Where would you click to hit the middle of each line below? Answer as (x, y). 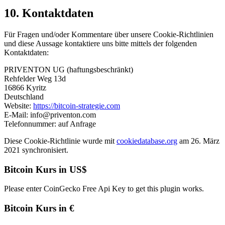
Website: (19, 105)
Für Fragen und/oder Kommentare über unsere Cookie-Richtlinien (109, 34)
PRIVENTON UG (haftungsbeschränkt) (69, 69)
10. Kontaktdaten (49, 13)
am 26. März (198, 141)
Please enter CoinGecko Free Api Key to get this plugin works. (104, 189)
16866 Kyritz (25, 87)
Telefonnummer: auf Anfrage (50, 124)
